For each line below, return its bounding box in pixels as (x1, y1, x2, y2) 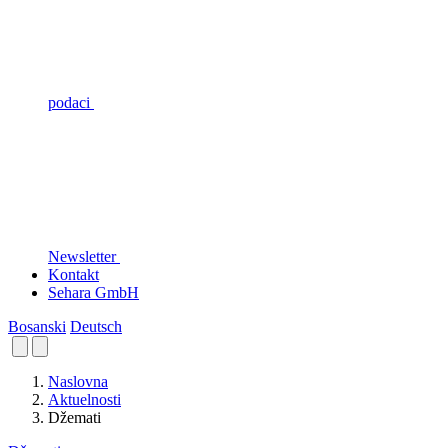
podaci (48, 93, 94, 111)
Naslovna (48, 372, 108, 390)
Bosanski (8, 317, 66, 335)
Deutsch (70, 317, 122, 335)
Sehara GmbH (48, 283, 139, 301)
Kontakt (48, 265, 99, 283)
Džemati (48, 408, 101, 426)
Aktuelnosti (48, 390, 121, 408)
